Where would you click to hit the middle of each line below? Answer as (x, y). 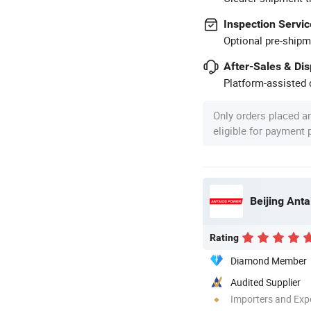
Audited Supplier (266, 282)
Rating (224, 237)
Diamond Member (269, 260)
